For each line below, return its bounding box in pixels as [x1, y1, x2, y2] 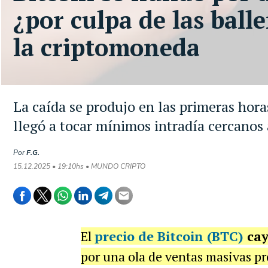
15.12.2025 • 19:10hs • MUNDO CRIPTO [13, 162, 145, 171]
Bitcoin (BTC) [157, 227, 243, 245]
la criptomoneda [13, 31, 200, 63]
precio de [94, 227, 157, 245]
